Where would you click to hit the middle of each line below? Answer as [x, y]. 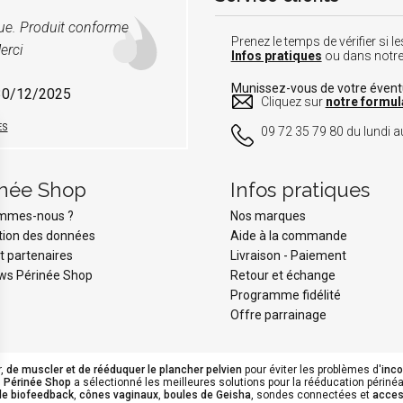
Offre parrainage [278, 315]
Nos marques [268, 216]
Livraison [255, 256]
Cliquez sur [293, 101]
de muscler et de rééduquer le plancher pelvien [124, 370]
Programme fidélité [286, 296]
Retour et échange [283, 276]
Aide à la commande [289, 236]
